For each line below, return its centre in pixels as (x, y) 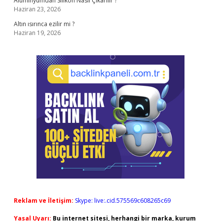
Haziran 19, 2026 (37, 33)
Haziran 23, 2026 (37, 9)
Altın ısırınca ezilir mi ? (44, 24)
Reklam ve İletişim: (44, 201)
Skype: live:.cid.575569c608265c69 (123, 201)
